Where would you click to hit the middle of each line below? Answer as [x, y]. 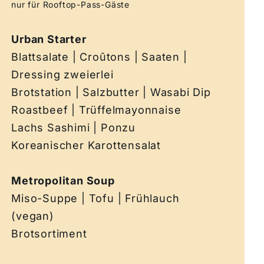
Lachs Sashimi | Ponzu [74, 127]
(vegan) [34, 216]
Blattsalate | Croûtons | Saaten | [99, 57]
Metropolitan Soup [65, 180]
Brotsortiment [49, 233]
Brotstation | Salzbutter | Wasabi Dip [111, 92]
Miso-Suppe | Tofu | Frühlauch [95, 198]
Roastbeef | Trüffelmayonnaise [96, 110]
